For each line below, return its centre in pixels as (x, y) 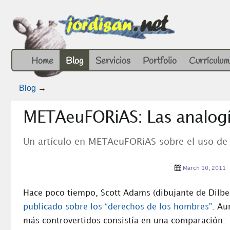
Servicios (113, 61)
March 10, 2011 (204, 169)
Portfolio (160, 61)
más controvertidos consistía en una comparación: (124, 221)
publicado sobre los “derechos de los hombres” (118, 207)
